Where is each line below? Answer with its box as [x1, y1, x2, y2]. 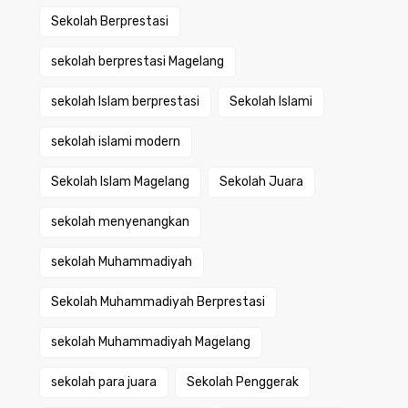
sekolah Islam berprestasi [50, 94, 199, 109]
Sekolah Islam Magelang [50, 174, 189, 189]
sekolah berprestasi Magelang [50, 54, 224, 69]
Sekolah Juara [219, 174, 303, 189]
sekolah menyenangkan [50, 214, 189, 229]
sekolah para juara [50, 374, 157, 390]
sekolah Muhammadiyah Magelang [50, 334, 250, 350]
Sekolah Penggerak [186, 374, 299, 390]
